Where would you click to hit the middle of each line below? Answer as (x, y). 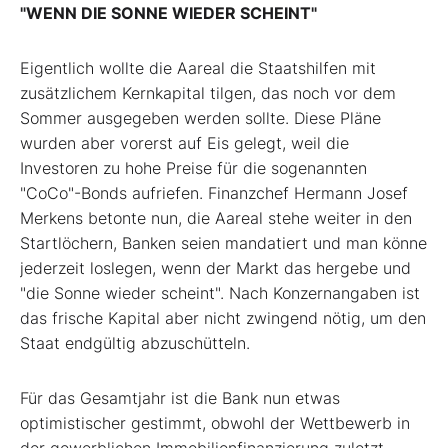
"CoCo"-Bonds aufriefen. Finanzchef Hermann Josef (214, 193)
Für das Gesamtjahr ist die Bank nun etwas (180, 398)
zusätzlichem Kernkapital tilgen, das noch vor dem (208, 93)
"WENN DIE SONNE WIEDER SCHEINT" (168, 13)
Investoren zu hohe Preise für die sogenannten (193, 168)
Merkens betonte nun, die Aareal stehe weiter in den (216, 218)
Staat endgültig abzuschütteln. (135, 343)
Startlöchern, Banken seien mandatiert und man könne (223, 243)
